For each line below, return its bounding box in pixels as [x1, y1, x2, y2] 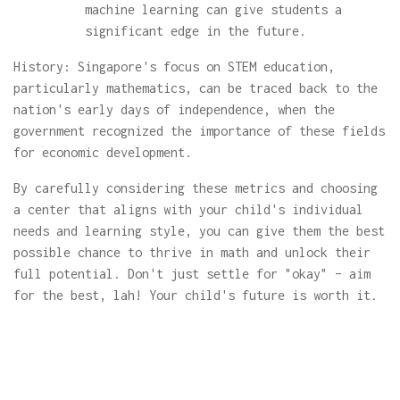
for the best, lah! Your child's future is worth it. [13, 287, 378, 303]
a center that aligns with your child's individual [13, 202, 363, 217]
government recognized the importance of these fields [13, 123, 385, 138]
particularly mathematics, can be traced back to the [13, 80, 378, 96]
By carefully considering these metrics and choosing [13, 180, 378, 196]
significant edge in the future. [85, 23, 306, 38]
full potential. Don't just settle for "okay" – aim [13, 266, 371, 281]
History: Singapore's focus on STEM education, [13, 59, 335, 74]
